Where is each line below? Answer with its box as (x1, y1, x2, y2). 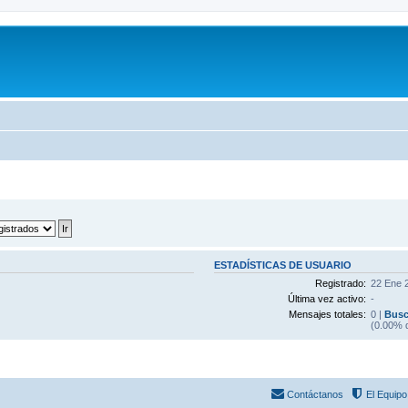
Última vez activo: (287, 293, 366, 304)
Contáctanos (287, 389, 343, 400)
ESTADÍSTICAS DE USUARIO (214, 259, 352, 270)
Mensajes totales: (288, 309, 366, 320)
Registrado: (314, 278, 366, 289)
